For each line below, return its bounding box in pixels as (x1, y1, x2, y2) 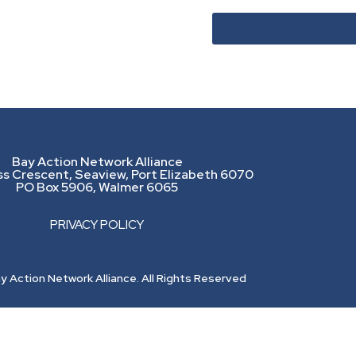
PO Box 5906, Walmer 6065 (16, 179, 178, 196)
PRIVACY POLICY (50, 217, 144, 234)
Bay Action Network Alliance (11, 153, 183, 171)
